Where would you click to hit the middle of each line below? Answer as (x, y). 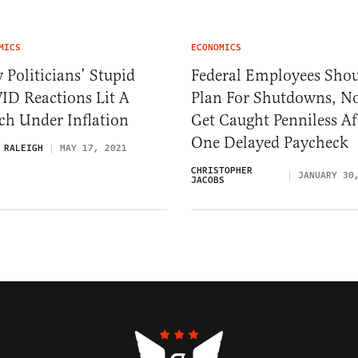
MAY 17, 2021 (93, 148)
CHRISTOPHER (222, 171)
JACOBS (208, 180)
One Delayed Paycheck (270, 143)
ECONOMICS (216, 48)
